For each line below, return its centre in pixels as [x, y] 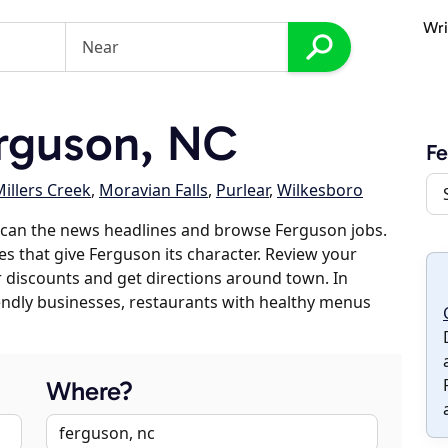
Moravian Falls [153, 190]
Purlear [242, 190]
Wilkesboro [320, 190]
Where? [89, 391]
